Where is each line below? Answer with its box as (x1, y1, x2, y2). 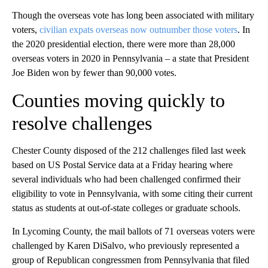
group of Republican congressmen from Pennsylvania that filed (12, 255, 249, 266)
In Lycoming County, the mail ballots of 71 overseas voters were (12, 226, 255, 237)
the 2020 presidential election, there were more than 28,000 (12, 39, 235, 50)
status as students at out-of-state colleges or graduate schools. (12, 203, 240, 214)
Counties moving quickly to (12, 90, 225, 112)
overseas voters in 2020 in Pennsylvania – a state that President (12, 53, 249, 64)
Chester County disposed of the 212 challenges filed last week (12, 145, 246, 156)
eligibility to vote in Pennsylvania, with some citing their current (12, 188, 252, 199)
